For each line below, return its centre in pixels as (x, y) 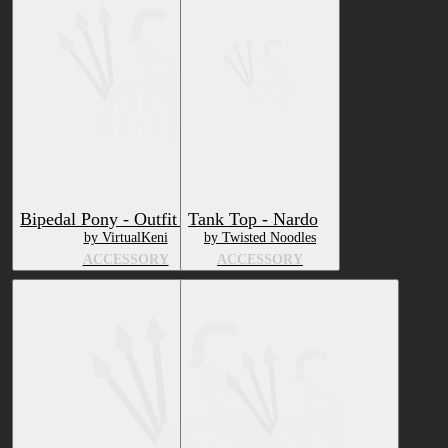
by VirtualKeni (125, 238)
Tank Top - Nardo (253, 219)
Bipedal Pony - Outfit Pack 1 (125, 219)
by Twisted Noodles (260, 238)
